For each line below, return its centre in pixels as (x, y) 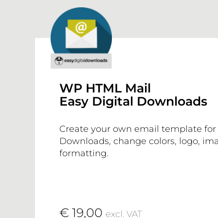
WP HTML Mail (105, 88)
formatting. (84, 154)
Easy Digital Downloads (133, 101)
